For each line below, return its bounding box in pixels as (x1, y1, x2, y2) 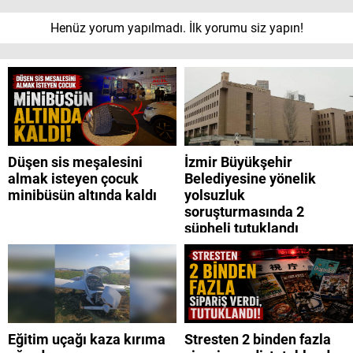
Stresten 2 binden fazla (184, 331, 331, 348)
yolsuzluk (184, 187, 245, 204)
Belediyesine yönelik (184, 170, 316, 188)
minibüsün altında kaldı (8, 187, 157, 204)
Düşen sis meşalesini (8, 154, 143, 171)
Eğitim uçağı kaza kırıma (8, 331, 165, 348)
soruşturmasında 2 (184, 203, 304, 221)
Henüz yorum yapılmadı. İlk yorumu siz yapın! (50, 20, 303, 36)
